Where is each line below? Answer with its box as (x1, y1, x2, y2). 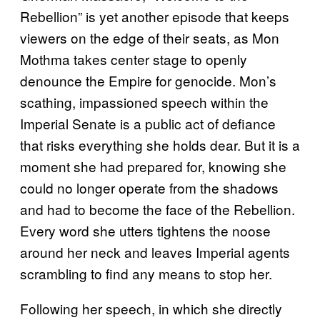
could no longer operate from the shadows (20, 178, 279, 198)
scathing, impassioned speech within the (20, 92, 269, 112)
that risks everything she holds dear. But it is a (20, 135, 300, 155)
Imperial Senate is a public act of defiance (20, 114, 276, 134)
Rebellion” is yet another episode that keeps (20, 6, 289, 26)
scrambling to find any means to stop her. (20, 264, 276, 284)
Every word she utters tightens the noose (20, 221, 271, 241)
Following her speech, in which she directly (20, 299, 282, 319)
